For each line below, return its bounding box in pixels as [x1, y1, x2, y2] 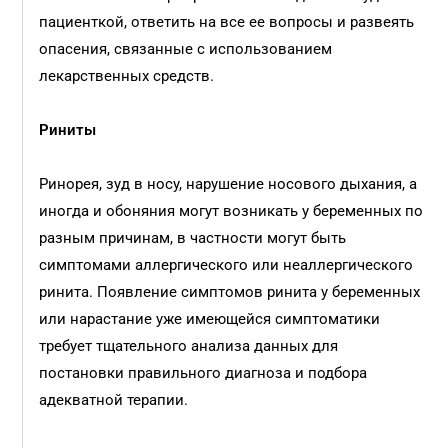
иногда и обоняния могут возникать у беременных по [39, 202, 424, 220]
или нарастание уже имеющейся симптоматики [39, 310, 381, 328]
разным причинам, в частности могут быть [39, 229, 347, 247]
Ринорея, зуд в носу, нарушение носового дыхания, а [39, 175, 418, 193]
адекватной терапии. [39, 391, 193, 409]
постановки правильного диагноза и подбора [39, 364, 368, 382]
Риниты [39, 121, 97, 139]
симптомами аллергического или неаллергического [39, 256, 414, 274]
